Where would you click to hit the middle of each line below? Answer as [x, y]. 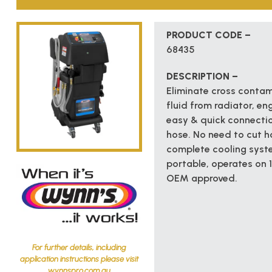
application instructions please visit [79, 259]
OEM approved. [202, 178]
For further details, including [79, 247]
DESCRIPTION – [202, 76]
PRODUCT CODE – [209, 35]
